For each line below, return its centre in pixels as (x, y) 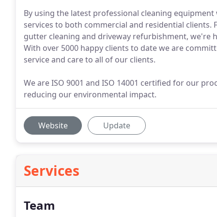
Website (53, 125)
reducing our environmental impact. (90, 94)
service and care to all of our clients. (90, 60)
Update (117, 125)
